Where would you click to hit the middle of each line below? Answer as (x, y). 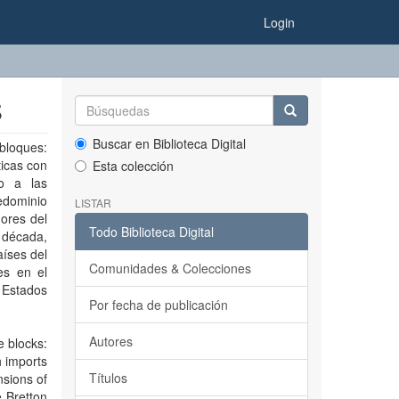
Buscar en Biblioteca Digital (169, 143)
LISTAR (93, 203)
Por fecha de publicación (158, 305)
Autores (110, 341)
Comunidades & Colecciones (170, 268)
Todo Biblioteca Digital (151, 232)
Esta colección (133, 166)
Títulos (108, 378)
